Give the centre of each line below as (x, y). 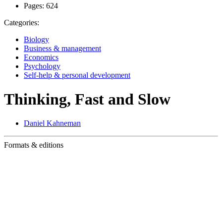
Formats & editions (34, 145)
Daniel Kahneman (52, 123)
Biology (36, 39)
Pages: (34, 5)
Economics (41, 57)
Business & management (62, 48)
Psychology (42, 66)
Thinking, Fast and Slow (87, 99)
